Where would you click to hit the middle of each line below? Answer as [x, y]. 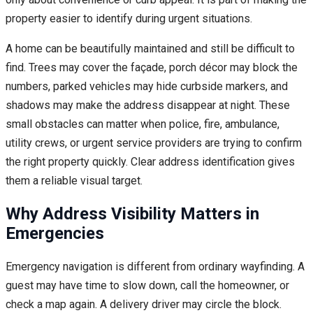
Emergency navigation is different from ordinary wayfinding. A [155, 266]
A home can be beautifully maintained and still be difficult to [150, 48]
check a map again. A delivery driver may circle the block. [144, 304]
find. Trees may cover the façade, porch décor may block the [152, 67]
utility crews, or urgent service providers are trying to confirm [154, 143]
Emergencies [55, 233]
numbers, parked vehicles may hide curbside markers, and [147, 86]
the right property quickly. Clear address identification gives [150, 161]
